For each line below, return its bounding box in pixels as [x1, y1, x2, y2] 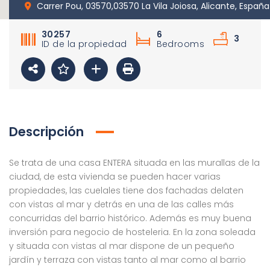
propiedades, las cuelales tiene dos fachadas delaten [9, 184, 243, 196]
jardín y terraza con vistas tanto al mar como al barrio [9, 254, 246, 266]
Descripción [9, 123, 84, 140]
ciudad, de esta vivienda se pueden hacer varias [9, 171, 221, 183]
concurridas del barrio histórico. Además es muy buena [9, 212, 251, 224]
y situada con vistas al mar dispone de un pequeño [9, 240, 234, 252]
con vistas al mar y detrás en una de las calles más [9, 198, 234, 210]
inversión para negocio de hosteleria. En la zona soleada [9, 226, 256, 238]
